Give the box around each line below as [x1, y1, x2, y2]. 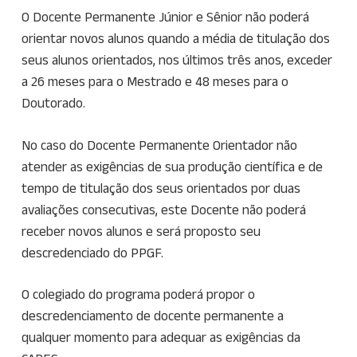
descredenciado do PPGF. [21, 245, 163, 260]
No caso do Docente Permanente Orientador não [21, 137, 297, 152]
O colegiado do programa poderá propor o [21, 287, 255, 302]
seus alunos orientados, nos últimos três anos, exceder [21, 53, 332, 68]
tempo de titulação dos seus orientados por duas [21, 180, 300, 195]
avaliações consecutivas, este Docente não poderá [21, 202, 306, 217]
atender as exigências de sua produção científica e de [21, 159, 323, 174]
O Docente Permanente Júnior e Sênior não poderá [21, 10, 309, 25]
